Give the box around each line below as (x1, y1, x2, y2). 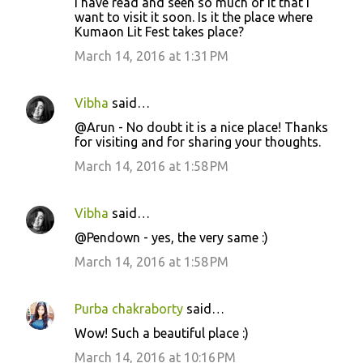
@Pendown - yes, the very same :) (75, 229, 268, 245)
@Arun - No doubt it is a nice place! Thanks (75, 119, 328, 135)
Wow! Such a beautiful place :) (75, 325, 249, 340)
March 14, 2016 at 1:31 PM (75, 48, 228, 63)
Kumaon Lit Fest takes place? (75, 23, 244, 39)
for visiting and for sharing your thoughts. (75, 134, 321, 149)
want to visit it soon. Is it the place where (75, 9, 313, 24)
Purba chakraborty (75, 301, 183, 316)
